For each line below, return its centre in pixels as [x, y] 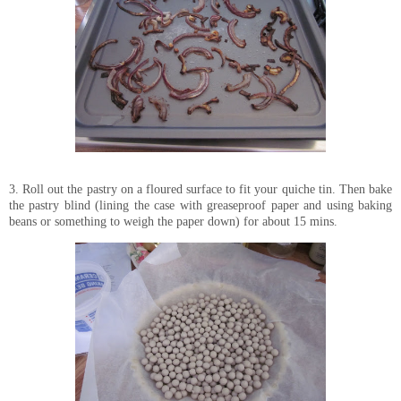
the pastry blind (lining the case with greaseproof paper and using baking [200, 205]
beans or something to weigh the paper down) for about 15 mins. [173, 222]
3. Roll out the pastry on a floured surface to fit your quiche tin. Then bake [200, 189]
